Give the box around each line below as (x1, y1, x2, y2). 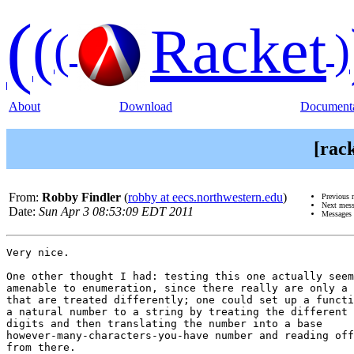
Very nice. (6, 247, 70, 259)
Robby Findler (42, 190, 121, 205)
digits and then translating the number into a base (6, 318, 322, 330)
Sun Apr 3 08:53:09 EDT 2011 (39, 205, 194, 219)
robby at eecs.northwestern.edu (128, 190, 283, 205)
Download (119, 100, 172, 113)
